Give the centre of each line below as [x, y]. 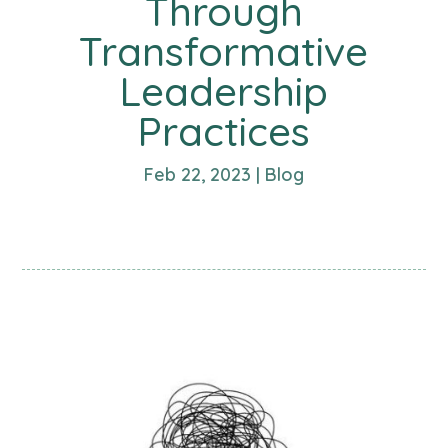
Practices [224, 130]
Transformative [224, 50]
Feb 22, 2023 [197, 174]
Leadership [224, 90]
